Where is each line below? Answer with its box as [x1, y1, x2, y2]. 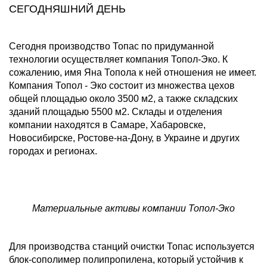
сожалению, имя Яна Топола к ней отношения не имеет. [9, 67, 256, 77]
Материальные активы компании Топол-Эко [32, 203, 235, 213]
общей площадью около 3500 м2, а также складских [9, 93, 238, 104]
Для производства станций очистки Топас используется [9, 241, 254, 252]
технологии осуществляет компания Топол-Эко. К [9, 54, 228, 64]
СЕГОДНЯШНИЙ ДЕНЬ [9, 2, 126, 15]
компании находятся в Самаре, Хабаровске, [9, 119, 206, 130]
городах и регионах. [9, 145, 97, 156]
